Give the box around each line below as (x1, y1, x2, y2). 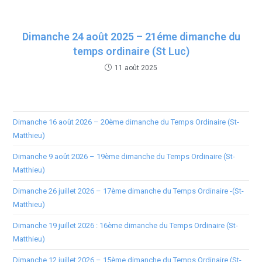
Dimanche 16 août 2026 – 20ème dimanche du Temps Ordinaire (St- (13, 117, 240, 126)
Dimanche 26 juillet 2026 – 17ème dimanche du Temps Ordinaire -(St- (13, 186, 244, 195)
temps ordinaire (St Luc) (73, 44, 189, 57)
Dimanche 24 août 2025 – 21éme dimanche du (22, 30, 240, 43)
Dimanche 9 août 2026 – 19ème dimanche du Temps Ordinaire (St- (13, 151, 236, 161)
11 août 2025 (115, 63, 157, 72)
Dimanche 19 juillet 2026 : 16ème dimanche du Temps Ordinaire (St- (13, 220, 239, 230)
